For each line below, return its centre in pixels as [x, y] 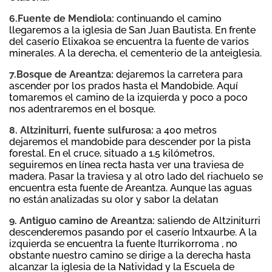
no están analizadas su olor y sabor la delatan [114, 200]
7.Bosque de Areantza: [61, 75]
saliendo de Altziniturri [208, 221]
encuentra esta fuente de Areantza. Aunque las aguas [131, 188]
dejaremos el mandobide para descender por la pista [130, 142]
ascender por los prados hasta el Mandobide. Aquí [124, 86]
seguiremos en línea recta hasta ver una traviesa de [126, 165]
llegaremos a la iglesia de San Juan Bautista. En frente [132, 30]
